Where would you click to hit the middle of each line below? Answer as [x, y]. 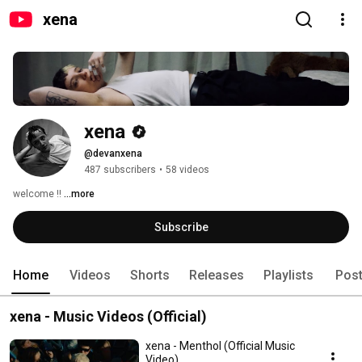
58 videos [187, 170]
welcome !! [38, 194]
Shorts [150, 276]
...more [79, 194]
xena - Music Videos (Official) [108, 317]
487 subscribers [120, 170]
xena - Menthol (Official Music [220, 346]
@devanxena [113, 154]
